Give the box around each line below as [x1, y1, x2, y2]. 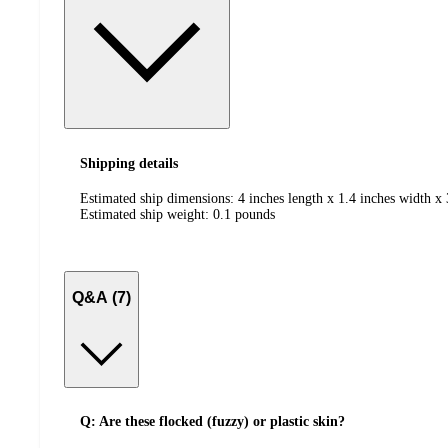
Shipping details [80, 156, 178, 171]
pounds [235, 206, 275, 222]
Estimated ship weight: [80, 206, 213, 222]
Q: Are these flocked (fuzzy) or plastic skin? [80, 414, 345, 430]
